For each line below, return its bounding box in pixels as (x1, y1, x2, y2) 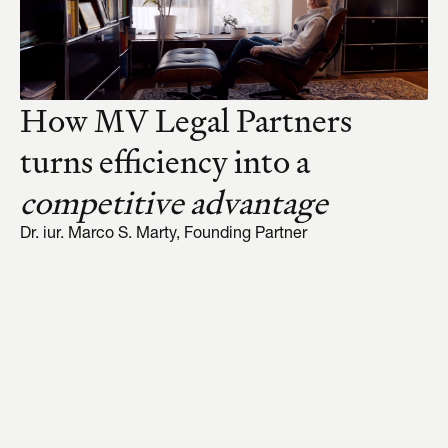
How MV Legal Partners (20, 96, 352, 146)
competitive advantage (20, 178, 328, 228)
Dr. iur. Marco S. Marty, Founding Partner (20, 226, 307, 243)
